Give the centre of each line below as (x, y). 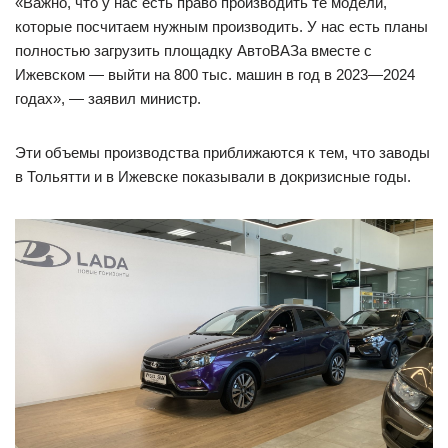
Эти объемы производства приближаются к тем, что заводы (222, 152)
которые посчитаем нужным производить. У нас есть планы (221, 26)
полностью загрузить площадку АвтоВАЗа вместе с (193, 50)
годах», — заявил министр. (108, 98)
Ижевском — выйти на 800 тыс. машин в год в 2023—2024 (215, 74)
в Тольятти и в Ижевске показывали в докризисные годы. (213, 176)
